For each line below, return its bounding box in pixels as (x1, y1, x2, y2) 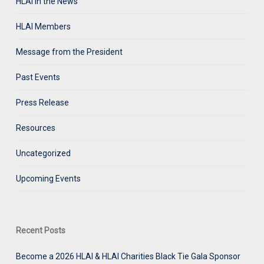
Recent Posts (15, 226, 65, 236)
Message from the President (15, 47, 123, 57)
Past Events (15, 72, 60, 82)
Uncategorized (15, 148, 71, 159)
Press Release (15, 98, 69, 108)
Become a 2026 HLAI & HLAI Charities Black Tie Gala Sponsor (15, 252, 240, 262)
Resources (15, 123, 55, 133)
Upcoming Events (15, 174, 81, 184)
